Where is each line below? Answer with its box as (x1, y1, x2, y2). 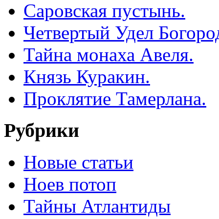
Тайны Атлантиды (23, 195, 171, 217)
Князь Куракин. (23, 66, 150, 88)
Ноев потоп (23, 173, 116, 195)
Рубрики (4, 119, 79, 142)
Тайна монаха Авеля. (23, 44, 194, 66)
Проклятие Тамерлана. (23, 88, 206, 109)
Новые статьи (23, 151, 133, 173)
